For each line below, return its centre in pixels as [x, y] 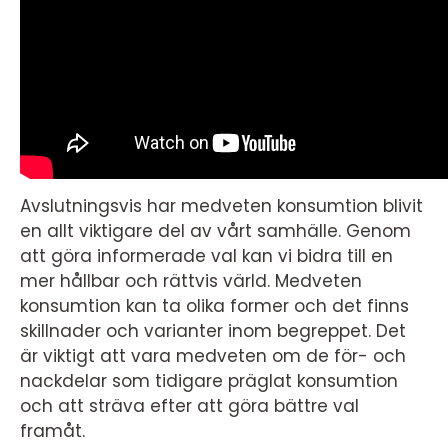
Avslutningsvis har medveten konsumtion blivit [221, 206]
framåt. [52, 431]
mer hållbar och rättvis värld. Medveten [191, 281]
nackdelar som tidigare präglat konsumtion [209, 381]
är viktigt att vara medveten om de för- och [213, 356]
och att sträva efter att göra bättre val [189, 406]
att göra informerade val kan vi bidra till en [206, 256]
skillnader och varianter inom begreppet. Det [213, 331]
